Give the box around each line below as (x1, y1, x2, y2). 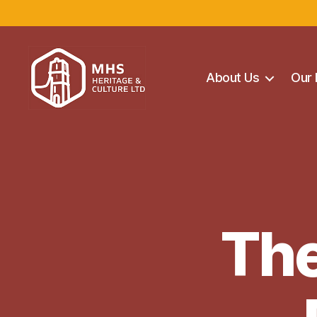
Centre (28, 139, 69, 155)
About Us (206, 70, 260, 86)
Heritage (28, 124, 79, 139)
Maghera (28, 108, 81, 124)
